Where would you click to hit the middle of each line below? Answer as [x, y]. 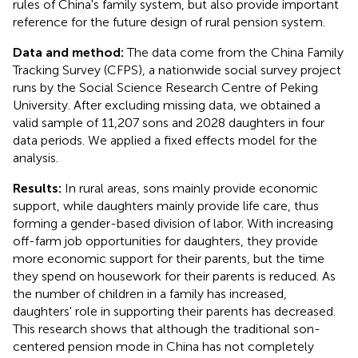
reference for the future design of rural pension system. [169, 22]
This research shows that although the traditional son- [167, 328]
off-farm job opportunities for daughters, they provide [165, 241]
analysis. [36, 157]
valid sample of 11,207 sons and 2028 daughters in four [169, 122]
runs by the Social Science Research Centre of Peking [165, 87]
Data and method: [70, 52]
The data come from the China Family [235, 52]
